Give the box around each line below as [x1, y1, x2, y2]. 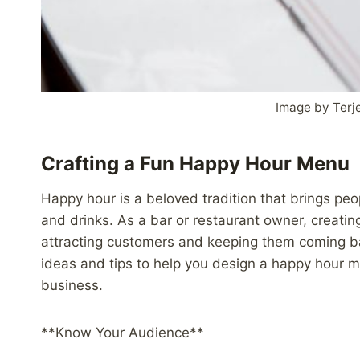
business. [41, 276, 103, 293]
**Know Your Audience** [41, 324, 204, 341]
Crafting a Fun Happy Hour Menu [41, 151, 350, 175]
